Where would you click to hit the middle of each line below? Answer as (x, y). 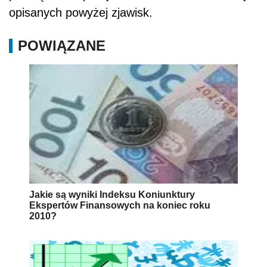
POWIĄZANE (62, 45)
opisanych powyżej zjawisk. (81, 12)
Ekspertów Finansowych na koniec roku (120, 205)
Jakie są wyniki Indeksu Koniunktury (112, 194)
